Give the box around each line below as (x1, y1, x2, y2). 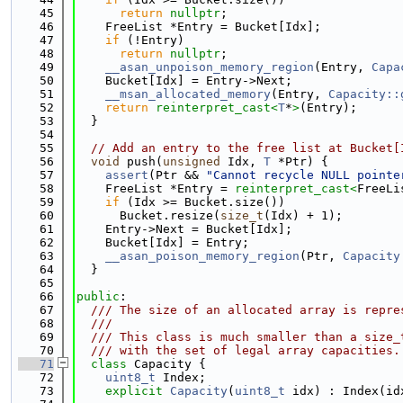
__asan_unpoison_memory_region (105, 60, 314, 74)
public (76, 290, 120, 303)
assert (105, 168, 148, 182)
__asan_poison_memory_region (105, 249, 300, 263)
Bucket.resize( (76, 209, 220, 222)
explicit (105, 384, 163, 398)
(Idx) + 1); (264, 209, 343, 222)
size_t (220, 209, 264, 222)
